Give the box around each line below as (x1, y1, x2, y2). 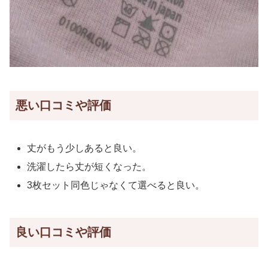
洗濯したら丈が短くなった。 (27, 161, 152, 172)
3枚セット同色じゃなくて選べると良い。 (27, 180, 205, 191)
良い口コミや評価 (16, 226, 111, 239)
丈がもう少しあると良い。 (27, 142, 142, 153)
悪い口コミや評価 (16, 99, 111, 112)
